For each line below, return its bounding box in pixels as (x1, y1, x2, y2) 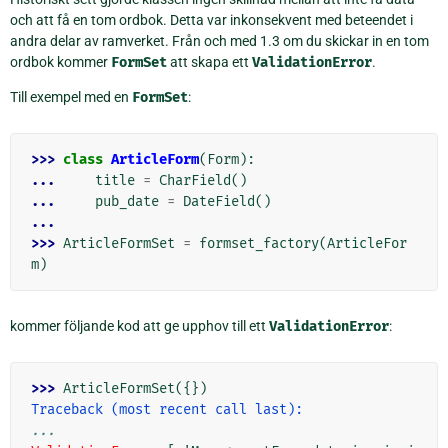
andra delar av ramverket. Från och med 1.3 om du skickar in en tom (10, 32, 429, 49)
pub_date (95, 192, 159, 210)
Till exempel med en (10, 88, 132, 105)
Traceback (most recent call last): (31, 400, 303, 418)
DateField (183, 192, 255, 210)
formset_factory (199, 234, 319, 252)
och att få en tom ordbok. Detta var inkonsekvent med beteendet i (10, 11, 413, 28)
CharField (159, 171, 231, 189)
